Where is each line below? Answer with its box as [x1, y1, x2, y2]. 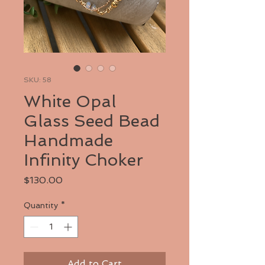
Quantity [24, 201, 58, 210]
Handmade [24, 131, 113, 150]
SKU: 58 [24, 76, 51, 84]
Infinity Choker [24, 150, 143, 170]
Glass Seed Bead [24, 111, 160, 131]
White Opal [24, 92, 116, 111]
